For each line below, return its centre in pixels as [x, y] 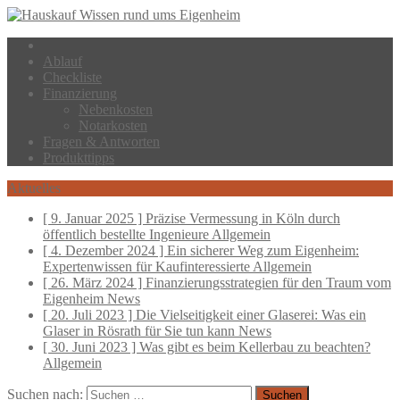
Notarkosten [113, 125]
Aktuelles [34, 188]
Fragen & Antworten [101, 142]
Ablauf [62, 61]
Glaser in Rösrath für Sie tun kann [141, 331]
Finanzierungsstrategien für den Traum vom [268, 283]
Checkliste [72, 77]
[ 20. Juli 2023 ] [89, 315]
